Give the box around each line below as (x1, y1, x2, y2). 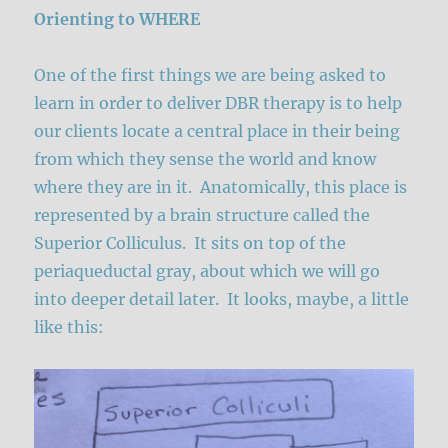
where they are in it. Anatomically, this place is (34, 177, 408, 198)
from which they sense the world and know (34, 149, 377, 170)
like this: (34, 317, 105, 338)
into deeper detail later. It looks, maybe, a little (34, 289, 410, 310)
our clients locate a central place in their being (34, 121, 401, 142)
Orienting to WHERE (34, 9, 201, 30)
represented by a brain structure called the (34, 205, 371, 226)
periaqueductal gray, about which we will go (34, 261, 381, 282)
